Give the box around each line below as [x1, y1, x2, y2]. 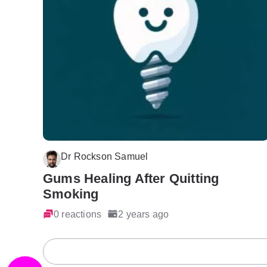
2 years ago [118, 209, 169, 220]
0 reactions [54, 209, 102, 220]
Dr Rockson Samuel [61, 150, 148, 162]
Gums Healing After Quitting [43, 171, 219, 187]
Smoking [43, 187, 99, 202]
